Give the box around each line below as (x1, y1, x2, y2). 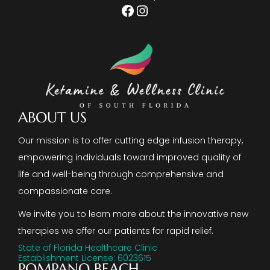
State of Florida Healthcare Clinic (18, 242, 157, 254)
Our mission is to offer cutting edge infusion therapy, (18, 134, 243, 147)
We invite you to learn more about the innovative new (18, 208, 248, 221)
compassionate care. (18, 185, 112, 198)
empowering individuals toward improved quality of (18, 151, 241, 164)
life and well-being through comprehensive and (18, 168, 224, 181)
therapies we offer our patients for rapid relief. (18, 225, 213, 237)
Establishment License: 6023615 (18, 252, 151, 265)
